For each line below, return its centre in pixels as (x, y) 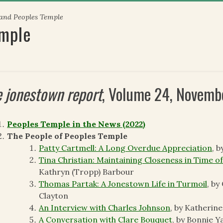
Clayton (54, 196)
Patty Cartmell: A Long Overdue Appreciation (126, 148)
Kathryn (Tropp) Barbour (87, 172)
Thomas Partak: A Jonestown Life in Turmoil (123, 184)
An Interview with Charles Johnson (105, 208)
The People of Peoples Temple (67, 136)
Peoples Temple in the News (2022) (76, 124)
